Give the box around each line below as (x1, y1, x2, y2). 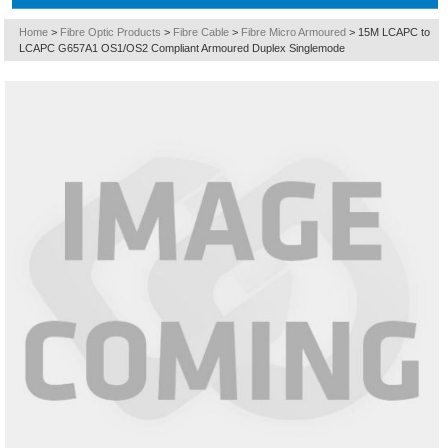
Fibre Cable (173, 26, 230, 38)
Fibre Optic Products (60, 26, 162, 38)
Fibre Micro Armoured (241, 26, 347, 38)
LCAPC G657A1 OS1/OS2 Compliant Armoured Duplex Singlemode (19, 42, 346, 54)
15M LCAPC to (358, 26, 431, 38)
